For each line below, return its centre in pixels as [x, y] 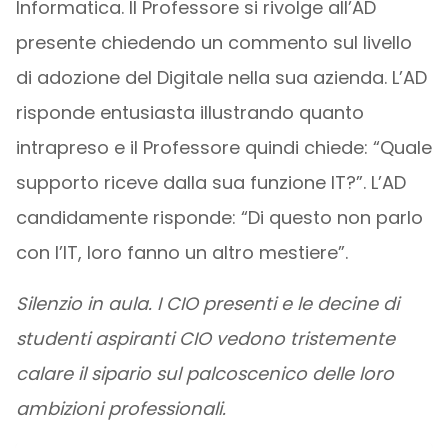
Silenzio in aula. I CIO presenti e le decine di [207, 303]
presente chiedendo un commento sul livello [213, 42]
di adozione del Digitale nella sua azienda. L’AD [221, 77]
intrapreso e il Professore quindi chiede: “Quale [223, 147]
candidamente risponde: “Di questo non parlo [219, 217]
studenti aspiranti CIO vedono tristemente [205, 338]
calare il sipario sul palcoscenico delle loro [204, 373]
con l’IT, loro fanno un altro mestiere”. [181, 252]
